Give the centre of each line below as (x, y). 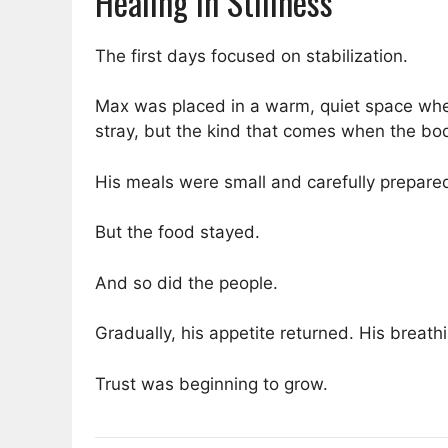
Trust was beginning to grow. (211, 383)
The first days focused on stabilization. (251, 55)
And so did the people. (186, 282)
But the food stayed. (177, 232)
